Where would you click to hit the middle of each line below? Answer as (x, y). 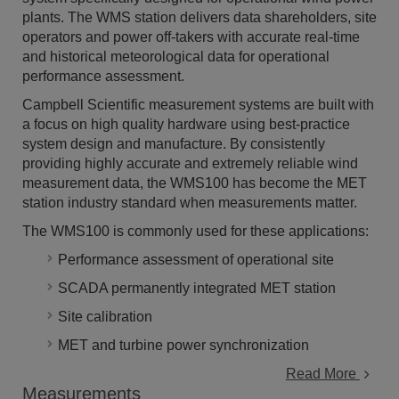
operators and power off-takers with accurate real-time (191, 37)
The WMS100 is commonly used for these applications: (195, 231)
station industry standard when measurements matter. (190, 203)
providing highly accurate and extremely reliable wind (190, 163)
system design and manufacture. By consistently (174, 144)
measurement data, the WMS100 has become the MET (195, 183)
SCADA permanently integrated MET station (197, 288)
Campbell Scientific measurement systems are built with (198, 105)
